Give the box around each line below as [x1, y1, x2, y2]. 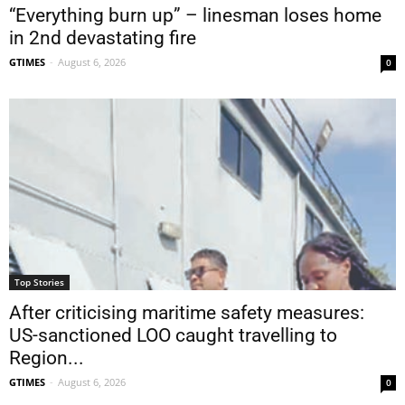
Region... [9, 346, 84, 369]
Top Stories [14, 275, 64, 288]
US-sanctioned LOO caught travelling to [9, 324, 337, 346]
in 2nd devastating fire [9, 27, 196, 50]
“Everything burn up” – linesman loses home [9, 5, 381, 27]
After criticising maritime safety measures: [9, 301, 364, 324]
